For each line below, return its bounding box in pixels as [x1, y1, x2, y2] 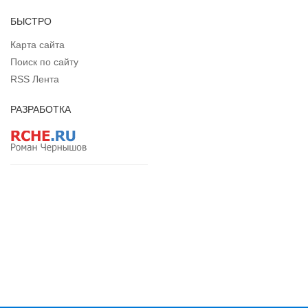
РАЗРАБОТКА [10, 103, 71, 115]
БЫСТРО [10, 15, 52, 27]
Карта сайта [10, 38, 65, 50]
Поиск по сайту [10, 56, 78, 67]
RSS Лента [10, 73, 59, 85]
